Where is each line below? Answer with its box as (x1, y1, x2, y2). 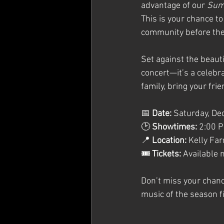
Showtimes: (152, 122, 197, 132)
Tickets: (152, 149, 181, 159)
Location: (152, 135, 186, 146)
